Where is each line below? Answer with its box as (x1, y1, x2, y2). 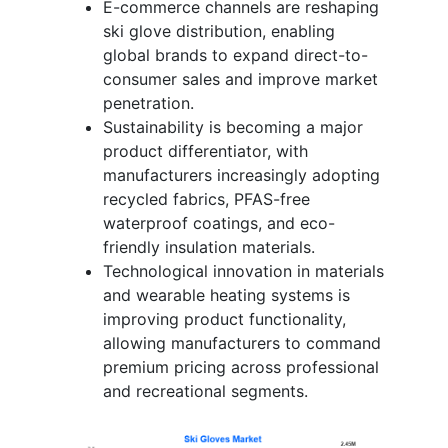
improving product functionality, (103, 308, 346, 329)
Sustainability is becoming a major (103, 116, 363, 137)
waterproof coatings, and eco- (103, 212, 335, 233)
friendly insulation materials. (103, 236, 315, 257)
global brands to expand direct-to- (103, 44, 368, 65)
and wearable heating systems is (103, 284, 350, 305)
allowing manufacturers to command (103, 332, 381, 353)
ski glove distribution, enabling (103, 20, 335, 41)
